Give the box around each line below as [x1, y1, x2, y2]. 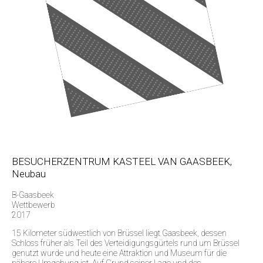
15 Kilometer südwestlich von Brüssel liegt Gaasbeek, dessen [12, 228, 227, 238]
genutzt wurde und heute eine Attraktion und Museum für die [12, 248, 227, 258]
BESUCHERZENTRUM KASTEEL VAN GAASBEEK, [12, 155, 232, 167]
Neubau [12, 167, 46, 180]
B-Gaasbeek [12, 190, 54, 200]
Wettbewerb [12, 200, 55, 210]
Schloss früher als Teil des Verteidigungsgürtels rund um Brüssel [12, 238, 240, 248]
